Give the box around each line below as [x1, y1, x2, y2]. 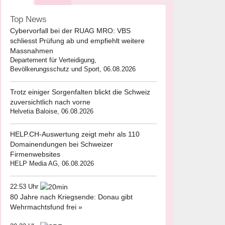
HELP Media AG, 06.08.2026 [10, 160, 94, 167]
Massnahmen [10, 47, 53, 55]
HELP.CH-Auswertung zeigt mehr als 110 [10, 130, 140, 138]
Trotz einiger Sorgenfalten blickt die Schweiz [10, 88, 150, 96]
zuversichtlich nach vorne [10, 98, 90, 106]
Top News [10, 15, 47, 24]
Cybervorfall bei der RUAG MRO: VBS [10, 27, 131, 35]
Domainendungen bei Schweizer [10, 140, 113, 148]
